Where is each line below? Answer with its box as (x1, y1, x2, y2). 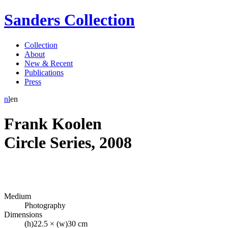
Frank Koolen (4, 115, 102, 133)
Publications (24, 68, 64, 77)
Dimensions (4, 210, 42, 219)
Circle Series (4, 133, 91, 152)
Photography (24, 201, 66, 210)
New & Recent (24, 59, 73, 68)
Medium (4, 191, 31, 201)
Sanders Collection (4, 11, 135, 30)
